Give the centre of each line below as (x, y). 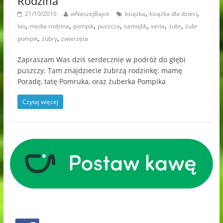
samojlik (135, 26)
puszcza (109, 26)
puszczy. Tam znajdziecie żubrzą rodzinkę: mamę (100, 70)
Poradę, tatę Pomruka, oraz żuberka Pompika (91, 81)
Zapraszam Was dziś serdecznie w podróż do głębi (101, 59)
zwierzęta (74, 39)
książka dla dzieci (173, 14)
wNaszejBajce (90, 14)
